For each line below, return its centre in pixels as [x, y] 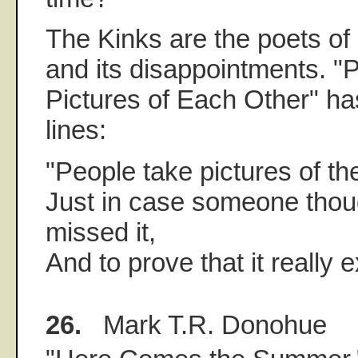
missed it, [101, 232]
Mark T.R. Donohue [204, 324]
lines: [76, 130]
